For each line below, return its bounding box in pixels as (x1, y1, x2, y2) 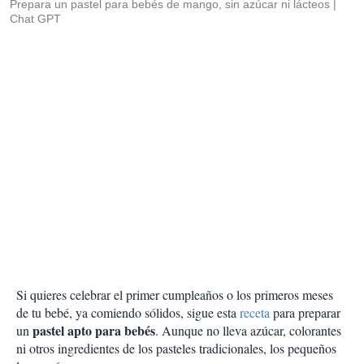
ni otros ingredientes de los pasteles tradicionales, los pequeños (16, 340, 336, 357)
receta (240, 304, 270, 322)
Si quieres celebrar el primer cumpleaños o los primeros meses (16, 286, 333, 304)
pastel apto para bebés (32, 321, 155, 340)
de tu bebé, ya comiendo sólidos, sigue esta (16, 304, 240, 322)
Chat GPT (10, 12, 61, 26)
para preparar (270, 304, 340, 322)
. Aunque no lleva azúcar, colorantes (155, 322, 341, 340)
